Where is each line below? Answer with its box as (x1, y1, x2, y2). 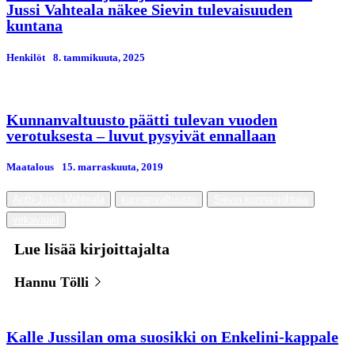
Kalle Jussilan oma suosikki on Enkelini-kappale (6, 328, 338, 346)
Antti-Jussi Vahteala (13, 193, 105, 206)
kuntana (6, 17, 63, 35)
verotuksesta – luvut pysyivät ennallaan (6, 126, 276, 144)
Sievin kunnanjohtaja (213, 193, 308, 206)
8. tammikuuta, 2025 (53, 51, 145, 63)
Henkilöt (6, 51, 45, 63)
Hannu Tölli (14, 274, 93, 291)
